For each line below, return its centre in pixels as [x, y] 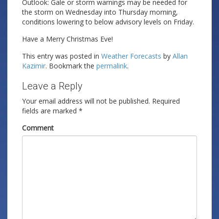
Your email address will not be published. [86, 101]
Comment [38, 128]
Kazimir [34, 66]
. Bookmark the [71, 66]
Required [166, 101]
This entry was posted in [62, 56]
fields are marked [50, 111]
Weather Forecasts [131, 56]
